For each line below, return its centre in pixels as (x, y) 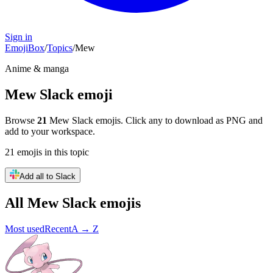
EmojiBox (25, 48)
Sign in (19, 37)
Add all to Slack (48, 176)
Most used (25, 229)
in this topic (66, 152)
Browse (20, 120)
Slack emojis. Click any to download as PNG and (166, 120)
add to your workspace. (50, 131)
